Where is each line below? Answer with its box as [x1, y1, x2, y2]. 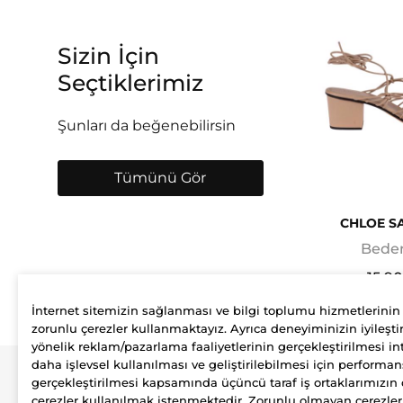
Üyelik [258, 375, 300, 392]
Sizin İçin [57, 42, 159, 70]
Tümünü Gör [114, 169, 207, 187]
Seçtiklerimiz [57, 69, 203, 97]
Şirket [71, 375, 110, 392]
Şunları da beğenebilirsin [57, 117, 236, 135]
